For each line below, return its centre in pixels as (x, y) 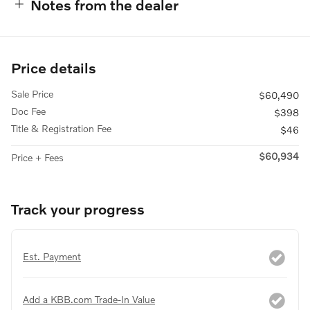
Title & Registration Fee (61, 128)
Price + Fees (37, 157)
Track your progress (78, 208)
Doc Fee (28, 111)
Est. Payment (52, 256)
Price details (54, 67)
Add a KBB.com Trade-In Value (89, 299)
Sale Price (32, 93)
